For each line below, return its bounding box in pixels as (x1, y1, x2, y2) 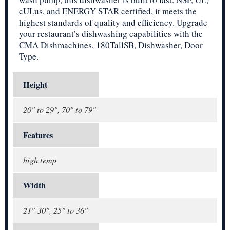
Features (23, 128, 53, 141)
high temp (23, 154, 56, 165)
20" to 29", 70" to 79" (23, 104, 96, 115)
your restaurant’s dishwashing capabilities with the (19, 27, 203, 40)
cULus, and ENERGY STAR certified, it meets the (19, 5, 197, 17)
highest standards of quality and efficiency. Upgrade (19, 16, 207, 28)
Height (23, 78, 47, 91)
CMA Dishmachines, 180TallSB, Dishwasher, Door (19, 39, 203, 51)
